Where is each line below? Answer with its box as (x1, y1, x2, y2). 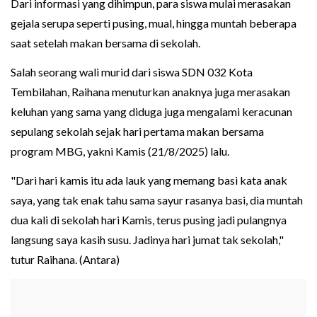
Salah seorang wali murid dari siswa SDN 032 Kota (11, 65, 253, 79)
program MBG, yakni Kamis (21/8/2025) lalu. (11, 144, 229, 158)
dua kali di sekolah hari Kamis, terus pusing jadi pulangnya (11, 213, 287, 227)
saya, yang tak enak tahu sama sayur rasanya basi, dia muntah (11, 193, 303, 207)
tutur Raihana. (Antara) (11, 253, 120, 267)
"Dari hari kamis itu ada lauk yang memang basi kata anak (11, 173, 287, 188)
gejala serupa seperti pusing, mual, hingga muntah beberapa (11, 16, 296, 30)
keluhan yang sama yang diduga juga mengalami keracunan (11, 105, 292, 119)
